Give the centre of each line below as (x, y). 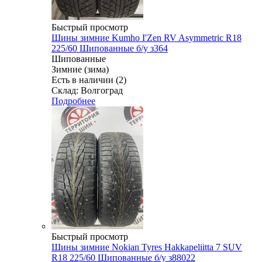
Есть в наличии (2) (89, 80)
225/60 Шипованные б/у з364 (110, 48)
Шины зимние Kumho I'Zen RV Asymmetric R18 (146, 37)
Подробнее (73, 101)
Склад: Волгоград (87, 90)
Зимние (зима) (80, 69)
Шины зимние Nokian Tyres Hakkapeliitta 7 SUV (147, 247)
